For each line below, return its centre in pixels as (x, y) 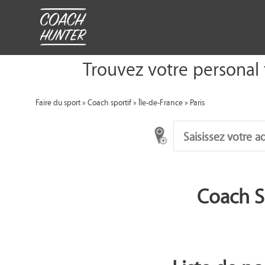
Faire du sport (58, 102)
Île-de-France (161, 102)
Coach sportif (110, 102)
